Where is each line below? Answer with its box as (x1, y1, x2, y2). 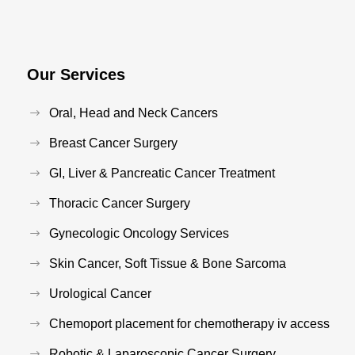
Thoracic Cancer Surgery (49, 196, 190, 210)
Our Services (27, 65, 125, 83)
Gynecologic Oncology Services (49, 226, 229, 240)
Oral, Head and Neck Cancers (49, 105, 218, 120)
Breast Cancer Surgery (49, 136, 177, 150)
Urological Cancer (49, 286, 151, 300)
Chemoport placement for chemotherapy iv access (49, 316, 330, 330)
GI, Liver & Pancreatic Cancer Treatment (49, 166, 275, 180)
